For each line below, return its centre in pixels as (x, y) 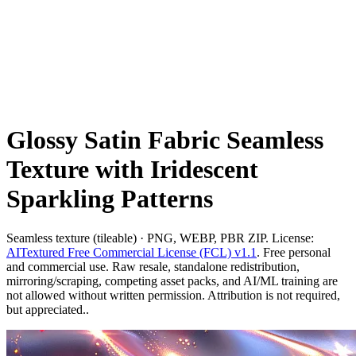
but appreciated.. (48, 309)
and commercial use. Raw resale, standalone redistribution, (153, 266)
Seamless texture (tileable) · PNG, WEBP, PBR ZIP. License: (160, 238)
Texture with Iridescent (132, 170)
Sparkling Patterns (110, 199)
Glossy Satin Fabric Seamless (165, 140)
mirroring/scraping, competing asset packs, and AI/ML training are (172, 281)
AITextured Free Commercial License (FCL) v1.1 (132, 252)
